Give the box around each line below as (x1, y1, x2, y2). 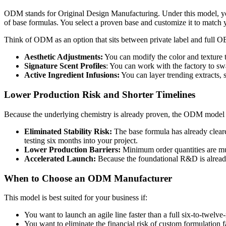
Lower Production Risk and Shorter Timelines (4, 89, 195, 100)
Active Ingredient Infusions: (24, 71, 120, 80)
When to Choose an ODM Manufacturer (4, 173, 172, 184)
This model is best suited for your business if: (4, 193, 147, 202)
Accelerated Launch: (24, 154, 96, 163)
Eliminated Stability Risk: (24, 127, 112, 136)
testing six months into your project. (24, 136, 138, 145)
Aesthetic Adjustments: (24, 52, 103, 62)
